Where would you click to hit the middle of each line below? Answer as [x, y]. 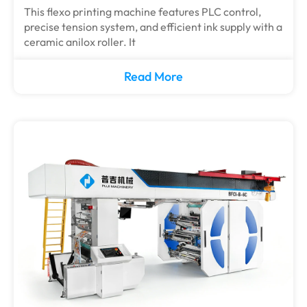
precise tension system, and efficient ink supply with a [153, 27]
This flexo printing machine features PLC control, [143, 12]
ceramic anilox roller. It [80, 42]
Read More [153, 76]
